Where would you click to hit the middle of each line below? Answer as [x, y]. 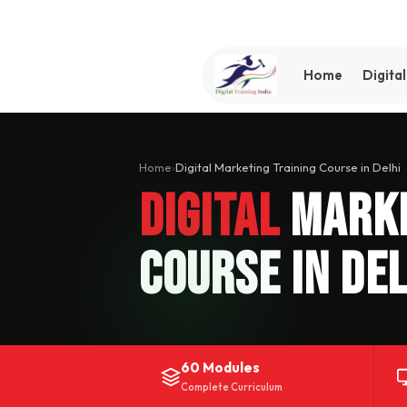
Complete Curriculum [231, 387]
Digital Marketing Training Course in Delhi [288, 167]
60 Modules [220, 367]
